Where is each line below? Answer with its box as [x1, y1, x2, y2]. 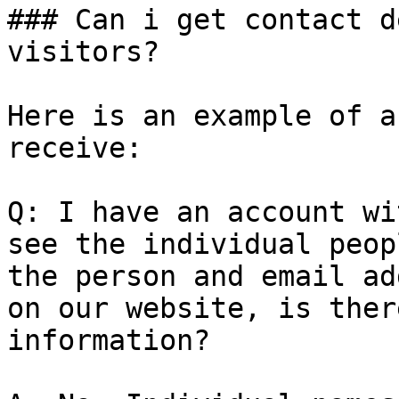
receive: [7, 132, 142, 164]
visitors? [7, 36, 159, 68]
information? [7, 324, 210, 356]
